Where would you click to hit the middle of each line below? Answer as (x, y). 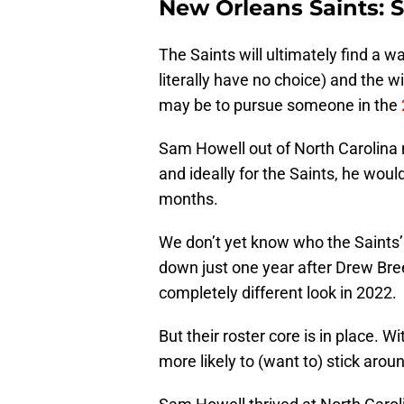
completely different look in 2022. (278, 292)
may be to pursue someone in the (280, 105)
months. (188, 198)
